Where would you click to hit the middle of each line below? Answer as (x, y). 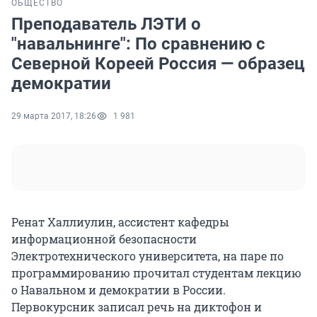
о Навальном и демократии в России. (119, 290)
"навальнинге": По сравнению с (138, 44)
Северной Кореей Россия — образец (158, 64)
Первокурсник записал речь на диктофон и (137, 307)
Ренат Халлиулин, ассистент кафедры (120, 222)
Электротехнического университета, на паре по (148, 256)
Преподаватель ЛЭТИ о (106, 24)
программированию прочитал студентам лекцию (156, 273)
